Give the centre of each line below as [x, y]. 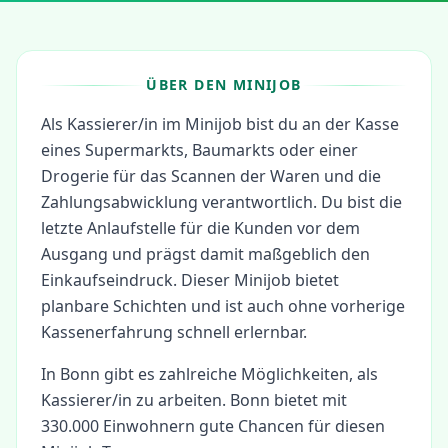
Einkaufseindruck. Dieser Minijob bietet [190, 280]
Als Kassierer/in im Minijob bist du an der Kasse [220, 124]
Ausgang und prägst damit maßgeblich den [205, 254]
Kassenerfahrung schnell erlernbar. [174, 332]
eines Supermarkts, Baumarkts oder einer [199, 150]
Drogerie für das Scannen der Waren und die [211, 176]
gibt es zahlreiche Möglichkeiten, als [239, 374]
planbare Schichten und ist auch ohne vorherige [223, 306]
